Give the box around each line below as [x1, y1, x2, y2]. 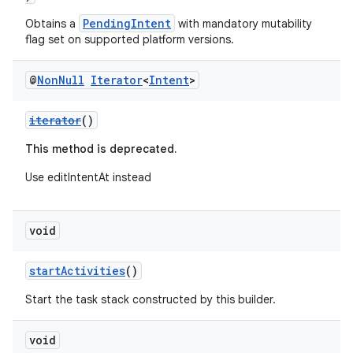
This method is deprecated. [25, 142, 176, 156]
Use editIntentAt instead [25, 170, 151, 184]
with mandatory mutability [175, 17, 312, 31]
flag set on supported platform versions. [25, 32, 234, 46]
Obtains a [25, 17, 79, 31]
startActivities [29, 263, 125, 278]
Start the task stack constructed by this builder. [25, 292, 276, 307]
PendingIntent [83, 16, 171, 31]
